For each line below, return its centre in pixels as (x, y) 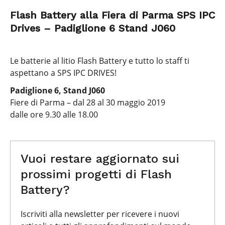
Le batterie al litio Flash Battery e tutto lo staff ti (100, 61)
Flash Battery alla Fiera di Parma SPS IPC (113, 15)
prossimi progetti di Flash (96, 174)
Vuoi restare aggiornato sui (100, 158)
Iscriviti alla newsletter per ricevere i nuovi (100, 214)
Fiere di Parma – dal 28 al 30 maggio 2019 (88, 102)
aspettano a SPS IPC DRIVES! (63, 73)
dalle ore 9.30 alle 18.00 (54, 114)
